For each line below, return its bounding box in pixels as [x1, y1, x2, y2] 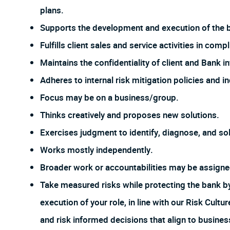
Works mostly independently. [40, 144, 153, 157]
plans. [40, 4, 64, 17]
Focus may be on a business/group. [40, 91, 179, 105]
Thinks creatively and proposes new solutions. [40, 109, 219, 122]
